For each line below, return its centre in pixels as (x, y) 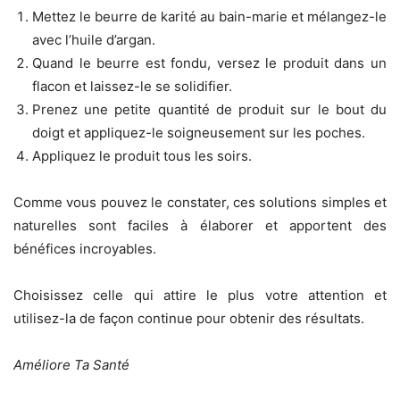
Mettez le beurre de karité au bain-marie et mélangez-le (209, 16)
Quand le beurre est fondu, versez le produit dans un (209, 62)
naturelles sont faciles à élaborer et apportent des (200, 225)
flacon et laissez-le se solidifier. (132, 86)
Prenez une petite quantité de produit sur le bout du (209, 109)
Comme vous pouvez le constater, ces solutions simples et (200, 202)
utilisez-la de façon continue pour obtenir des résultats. (189, 318)
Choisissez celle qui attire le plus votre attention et (200, 295)
